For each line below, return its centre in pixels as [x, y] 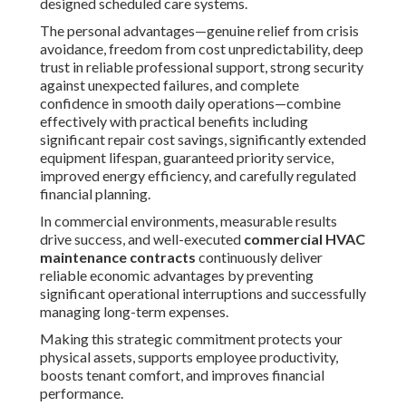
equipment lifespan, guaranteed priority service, [187, 158]
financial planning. [95, 194]
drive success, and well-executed [142, 239]
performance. [82, 393]
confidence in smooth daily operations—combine [190, 103]
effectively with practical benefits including [174, 121]
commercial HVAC [304, 239]
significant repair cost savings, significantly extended [203, 140]
